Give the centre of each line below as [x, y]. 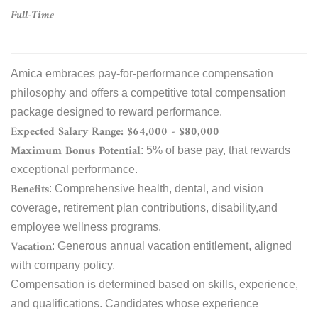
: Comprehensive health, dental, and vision [156, 188]
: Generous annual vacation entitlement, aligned [172, 246]
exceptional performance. [74, 169]
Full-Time [32, 15]
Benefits [30, 189]
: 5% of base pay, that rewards [215, 150]
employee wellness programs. [86, 226]
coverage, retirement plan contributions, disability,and [144, 207]
